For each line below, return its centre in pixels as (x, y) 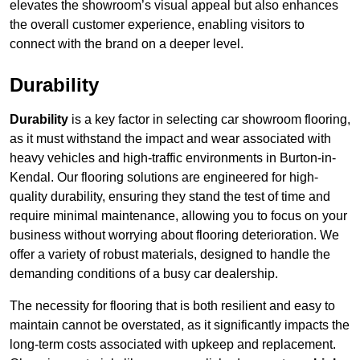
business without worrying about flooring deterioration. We (174, 235)
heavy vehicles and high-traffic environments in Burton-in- (173, 158)
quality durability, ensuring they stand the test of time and (170, 197)
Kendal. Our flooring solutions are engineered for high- (164, 178)
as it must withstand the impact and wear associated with (170, 139)
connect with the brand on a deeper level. (127, 44)
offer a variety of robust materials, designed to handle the (170, 255)
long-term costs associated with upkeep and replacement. (173, 345)
